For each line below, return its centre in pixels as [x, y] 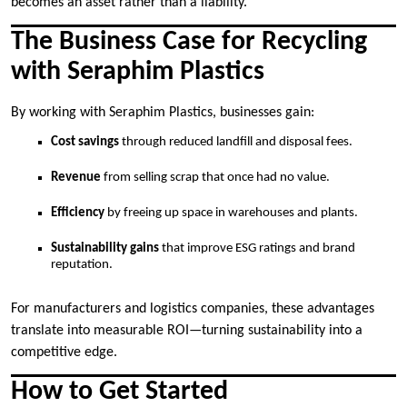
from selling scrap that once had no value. [215, 177]
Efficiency [78, 213]
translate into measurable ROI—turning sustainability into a [187, 331]
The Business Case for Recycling [189, 42]
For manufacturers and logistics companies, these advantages [193, 309]
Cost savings [85, 142]
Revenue [76, 177]
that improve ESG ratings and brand [257, 248]
